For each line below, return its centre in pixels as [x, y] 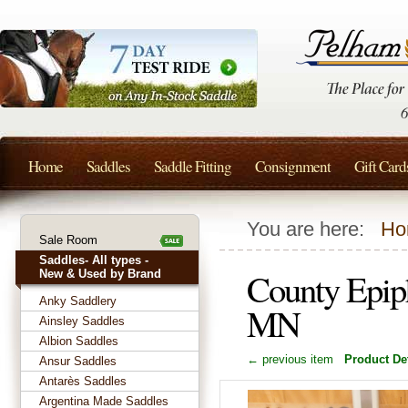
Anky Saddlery [78, 301]
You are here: [314, 229]
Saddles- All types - [94, 260]
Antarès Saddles [83, 381]
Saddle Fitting [193, 166]
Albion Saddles [79, 341]
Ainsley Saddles [82, 321]
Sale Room [68, 240]
